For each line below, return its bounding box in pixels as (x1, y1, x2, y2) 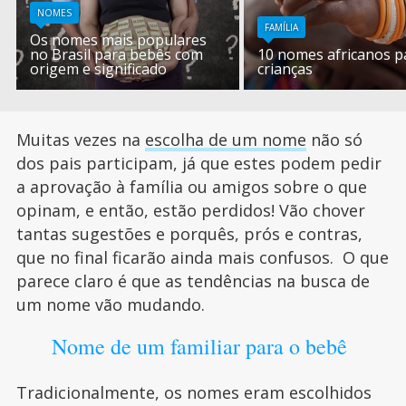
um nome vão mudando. (15, 294, 209, 316)
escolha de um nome (144, 129, 306, 151)
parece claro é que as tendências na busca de (15, 270, 370, 293)
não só (305, 129, 362, 151)
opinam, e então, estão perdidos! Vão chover (15, 199, 365, 222)
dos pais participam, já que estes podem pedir (15, 152, 382, 175)
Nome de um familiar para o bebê (51, 332, 354, 362)
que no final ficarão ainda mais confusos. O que (15, 246, 389, 269)
